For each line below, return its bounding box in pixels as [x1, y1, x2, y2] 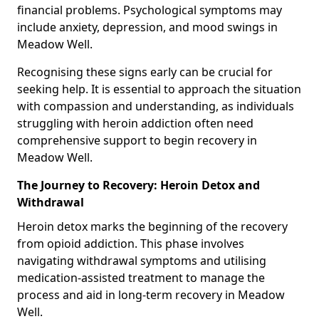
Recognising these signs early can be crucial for [17, 63, 273, 80]
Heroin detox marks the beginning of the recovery [17, 218, 288, 234]
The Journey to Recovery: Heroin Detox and [17, 177, 260, 193]
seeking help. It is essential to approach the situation [17, 80, 301, 97]
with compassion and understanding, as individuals [17, 98, 294, 114]
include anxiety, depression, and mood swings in [17, 19, 278, 35]
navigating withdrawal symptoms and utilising [17, 252, 266, 268]
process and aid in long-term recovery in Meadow [17, 286, 285, 303]
